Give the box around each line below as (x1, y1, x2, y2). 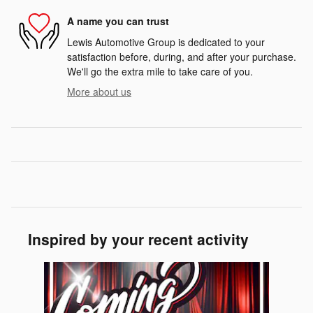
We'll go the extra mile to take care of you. (67, 64, 253, 78)
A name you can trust (67, 14, 169, 29)
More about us (67, 84, 131, 99)
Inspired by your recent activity (28, 228, 249, 249)
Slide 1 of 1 (10, 261, 60, 275)
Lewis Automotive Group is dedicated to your (67, 34, 265, 49)
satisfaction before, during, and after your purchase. (67, 49, 296, 64)
